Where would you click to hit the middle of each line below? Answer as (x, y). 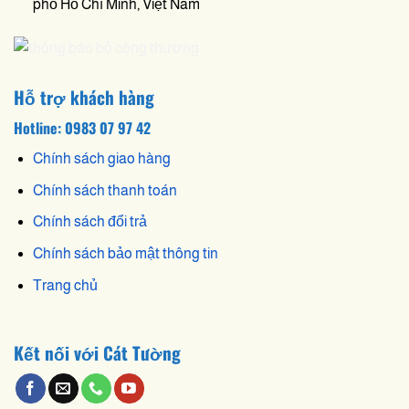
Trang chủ (65, 285)
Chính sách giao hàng (101, 159)
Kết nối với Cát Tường (97, 353)
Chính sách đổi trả (89, 222)
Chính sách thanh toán (105, 190)
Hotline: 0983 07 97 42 (82, 128)
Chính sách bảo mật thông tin (125, 253)
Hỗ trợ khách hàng (84, 97)
